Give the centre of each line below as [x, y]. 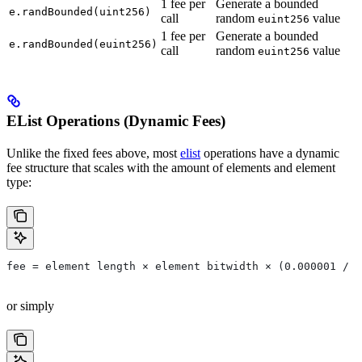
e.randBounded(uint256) [80, 11]
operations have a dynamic [270, 153]
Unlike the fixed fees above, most [93, 153]
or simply [30, 305]
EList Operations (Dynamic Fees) [116, 120]
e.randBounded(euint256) [83, 44]
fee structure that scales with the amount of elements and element [171, 167]
